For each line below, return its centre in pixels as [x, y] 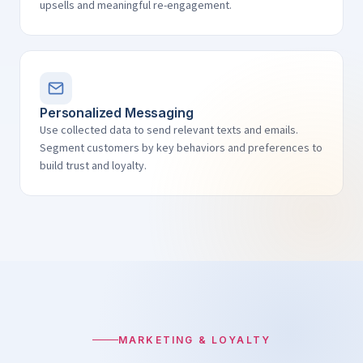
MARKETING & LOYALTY [194, 340]
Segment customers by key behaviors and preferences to [181, 147]
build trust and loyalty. [93, 165]
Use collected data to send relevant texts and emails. [169, 130]
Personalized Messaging [117, 113]
